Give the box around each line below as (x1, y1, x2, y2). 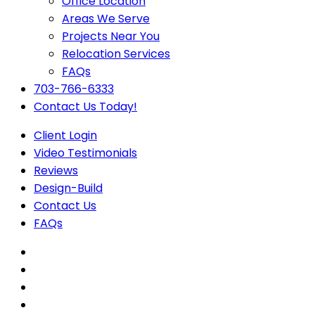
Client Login (34, 127, 97, 144)
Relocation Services (62, 46, 170, 63)
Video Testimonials (34, 145, 137, 162)
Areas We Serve (62, 11, 150, 27)
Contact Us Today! (34, 98, 137, 115)
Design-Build (34, 180, 103, 197)
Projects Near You (62, 28, 160, 45)
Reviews (34, 162, 78, 179)
